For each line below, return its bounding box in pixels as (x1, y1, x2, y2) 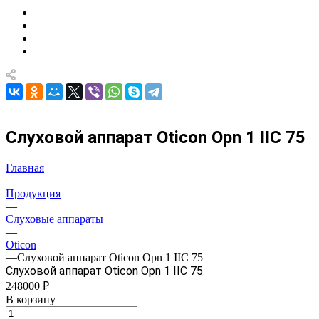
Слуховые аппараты (6, 212, 103, 225)
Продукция (6, 187, 61, 199)
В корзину (6, 293, 56, 305)
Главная (6, 161, 44, 174)
